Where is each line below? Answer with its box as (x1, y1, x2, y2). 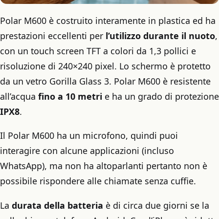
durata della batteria (12, 199, 103, 211)
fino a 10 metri (38, 90, 102, 102)
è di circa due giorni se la (103, 199, 209, 211)
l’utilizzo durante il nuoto (106, 29, 215, 42)
